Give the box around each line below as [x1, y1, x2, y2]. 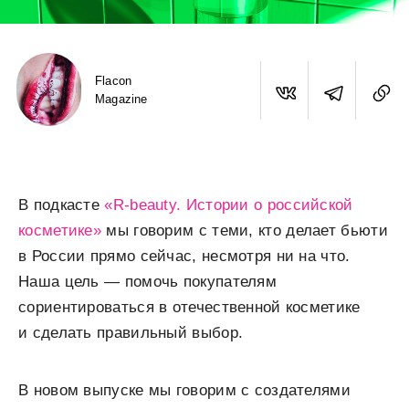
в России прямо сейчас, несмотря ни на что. [18, 247, 351, 265]
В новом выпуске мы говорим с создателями [18, 382, 351, 399]
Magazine [95, 91, 148, 106]
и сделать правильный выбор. [18, 324, 244, 341]
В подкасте [18, 196, 105, 214]
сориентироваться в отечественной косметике [18, 299, 361, 316]
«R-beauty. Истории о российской [104, 196, 353, 214]
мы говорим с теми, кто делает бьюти [101, 222, 388, 239]
